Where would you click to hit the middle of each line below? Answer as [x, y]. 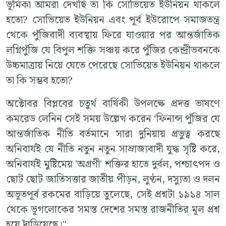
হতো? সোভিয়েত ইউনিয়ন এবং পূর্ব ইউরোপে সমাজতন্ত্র [113, 20]
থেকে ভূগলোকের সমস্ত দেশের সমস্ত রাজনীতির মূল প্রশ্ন [113, 210]
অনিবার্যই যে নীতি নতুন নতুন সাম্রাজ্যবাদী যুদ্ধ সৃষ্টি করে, [113, 149]
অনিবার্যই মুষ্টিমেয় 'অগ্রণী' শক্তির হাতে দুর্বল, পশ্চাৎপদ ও [113, 164]
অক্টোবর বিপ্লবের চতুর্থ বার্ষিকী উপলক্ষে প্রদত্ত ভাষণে [113, 104]
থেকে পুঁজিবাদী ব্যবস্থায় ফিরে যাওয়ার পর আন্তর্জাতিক [113, 35]
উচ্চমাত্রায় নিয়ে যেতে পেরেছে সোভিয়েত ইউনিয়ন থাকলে [113, 65]
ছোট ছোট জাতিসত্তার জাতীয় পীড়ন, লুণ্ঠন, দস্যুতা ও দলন [113, 179]
